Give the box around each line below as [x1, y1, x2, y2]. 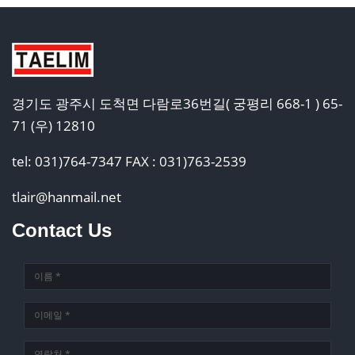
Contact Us [12, 219, 112, 242]
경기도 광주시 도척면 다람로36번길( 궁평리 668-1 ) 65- [12, 94, 342, 113]
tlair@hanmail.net [12, 188, 121, 207]
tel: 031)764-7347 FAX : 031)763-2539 [12, 152, 246, 171]
